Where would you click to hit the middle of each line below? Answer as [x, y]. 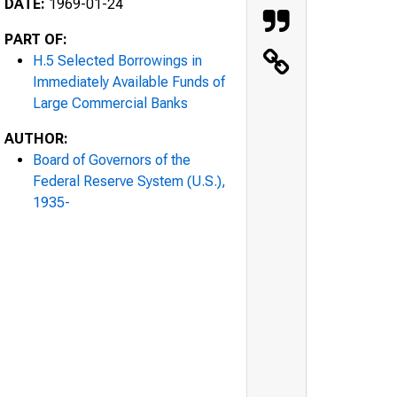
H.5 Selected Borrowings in [117, 60]
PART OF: [36, 39]
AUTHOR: [36, 138]
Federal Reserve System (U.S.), [129, 181]
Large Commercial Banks [110, 103]
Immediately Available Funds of [129, 82]
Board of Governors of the [112, 160]
